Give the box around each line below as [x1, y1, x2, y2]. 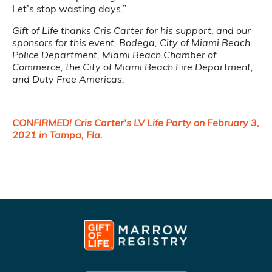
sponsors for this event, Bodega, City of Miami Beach [12, 36, 250, 49]
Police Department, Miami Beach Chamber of [12, 49, 216, 61]
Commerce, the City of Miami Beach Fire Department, [12, 61, 253, 73]
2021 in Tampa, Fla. [12, 129, 105, 141]
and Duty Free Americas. [12, 73, 124, 86]
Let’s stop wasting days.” [12, 2, 126, 15]
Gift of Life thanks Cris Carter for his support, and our [12, 24, 251, 37]
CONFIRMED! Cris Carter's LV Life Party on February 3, [12, 117, 259, 129]
